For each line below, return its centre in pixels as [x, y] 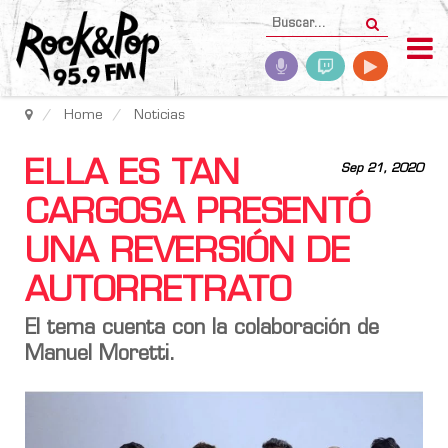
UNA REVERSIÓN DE [187, 253]
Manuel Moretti [97, 355]
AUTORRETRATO [158, 292]
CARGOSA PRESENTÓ [197, 214]
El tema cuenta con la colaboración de [202, 329]
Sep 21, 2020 [382, 169]
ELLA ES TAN [132, 175]
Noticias [159, 115]
